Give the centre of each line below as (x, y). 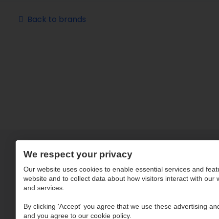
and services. (44, 188)
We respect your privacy (78, 154)
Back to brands (57, 19)
